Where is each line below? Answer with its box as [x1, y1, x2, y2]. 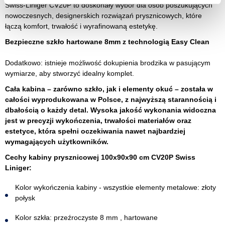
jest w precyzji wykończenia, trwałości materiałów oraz [5, 117, 191, 125]
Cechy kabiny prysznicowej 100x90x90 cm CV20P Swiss [5, 153, 195, 161]
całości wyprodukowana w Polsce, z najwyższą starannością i [5, 95, 216, 103]
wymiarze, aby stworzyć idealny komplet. [5, 69, 134, 77]
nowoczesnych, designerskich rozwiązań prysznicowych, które [5, 12, 202, 20]
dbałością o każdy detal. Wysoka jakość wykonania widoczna [5, 106, 216, 114]
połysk [15, 194, 35, 202]
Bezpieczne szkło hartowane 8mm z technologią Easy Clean [5, 38, 209, 46]
